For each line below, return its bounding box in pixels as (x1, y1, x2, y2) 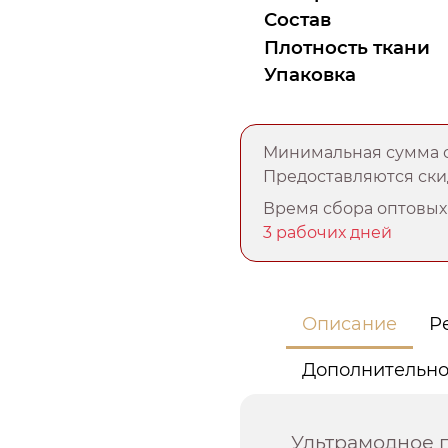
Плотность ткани (264, 35, 430, 59)
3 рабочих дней (263, 223, 393, 243)
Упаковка (264, 63, 356, 87)
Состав (264, 8, 331, 32)
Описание (302, 313, 398, 336)
